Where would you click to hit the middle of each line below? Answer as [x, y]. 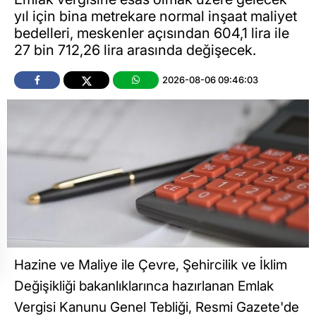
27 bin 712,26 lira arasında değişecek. [135, 50]
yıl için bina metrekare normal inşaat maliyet [156, 17]
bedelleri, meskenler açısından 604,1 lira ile [152, 34]
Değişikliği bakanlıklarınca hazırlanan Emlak [144, 286]
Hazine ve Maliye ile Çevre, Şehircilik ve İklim [151, 265]
